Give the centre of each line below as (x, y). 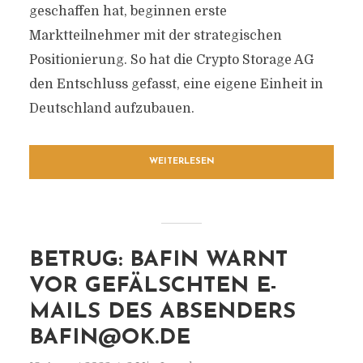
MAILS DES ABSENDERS (162, 312)
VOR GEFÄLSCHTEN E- (153, 286)
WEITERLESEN (181, 162)
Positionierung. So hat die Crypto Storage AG (171, 60)
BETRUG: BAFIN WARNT (158, 261)
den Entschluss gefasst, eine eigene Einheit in (176, 84)
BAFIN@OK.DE (109, 338)
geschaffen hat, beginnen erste (128, 11)
